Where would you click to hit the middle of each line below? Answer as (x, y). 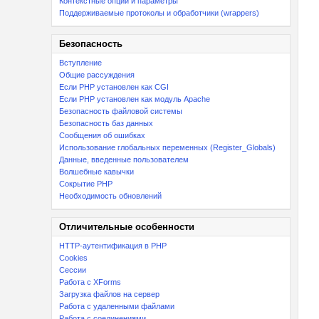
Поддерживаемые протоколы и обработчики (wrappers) (159, 13)
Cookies (73, 258)
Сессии (73, 270)
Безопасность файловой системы (121, 111)
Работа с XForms (90, 282)
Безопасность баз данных (106, 123)
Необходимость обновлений (110, 196)
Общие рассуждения (97, 75)
